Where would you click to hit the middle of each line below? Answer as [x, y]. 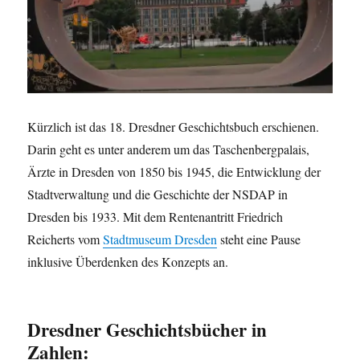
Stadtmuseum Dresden [160, 239]
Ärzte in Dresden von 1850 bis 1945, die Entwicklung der [174, 172]
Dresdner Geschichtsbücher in [147, 330]
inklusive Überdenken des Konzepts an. [128, 262]
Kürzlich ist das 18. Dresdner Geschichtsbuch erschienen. [174, 127]
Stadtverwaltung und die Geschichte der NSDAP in [158, 194]
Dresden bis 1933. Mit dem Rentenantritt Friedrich [155, 217]
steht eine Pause [259, 239]
